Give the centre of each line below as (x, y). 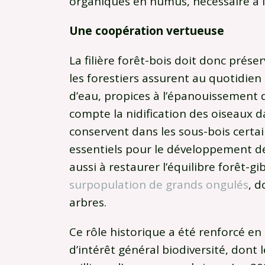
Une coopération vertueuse (147, 31)
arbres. (88, 203)
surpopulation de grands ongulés (159, 185)
